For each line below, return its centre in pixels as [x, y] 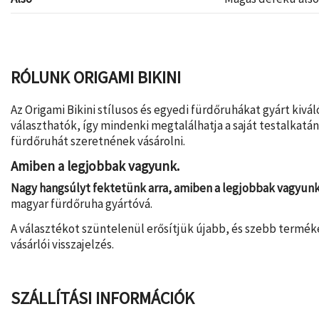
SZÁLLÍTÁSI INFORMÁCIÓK [103, 298]
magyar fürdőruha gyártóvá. [82, 203]
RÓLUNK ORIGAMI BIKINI [96, 78]
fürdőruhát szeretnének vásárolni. [98, 141]
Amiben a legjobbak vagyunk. [95, 166]
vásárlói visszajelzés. [62, 245]
